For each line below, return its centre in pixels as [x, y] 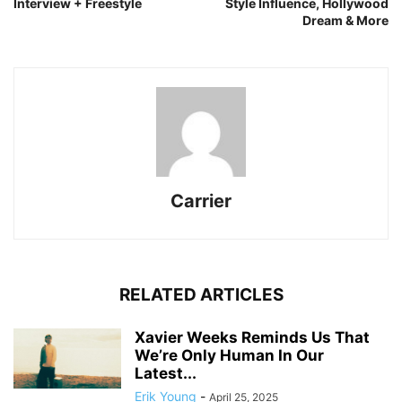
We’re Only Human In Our [229, 355]
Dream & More [345, 20]
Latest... [166, 373]
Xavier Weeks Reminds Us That [252, 337]
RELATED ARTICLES [201, 294]
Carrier [201, 201]
